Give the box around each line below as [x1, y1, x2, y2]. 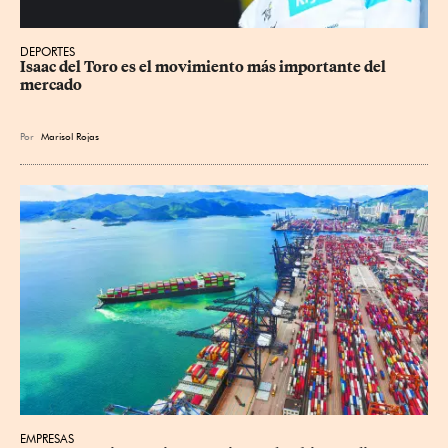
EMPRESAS [20, 430, 74, 446]
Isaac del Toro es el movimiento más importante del [20, 58, 389, 77]
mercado [20, 76, 82, 95]
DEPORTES [20, 44, 75, 60]
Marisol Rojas [41, 130, 99, 143]
